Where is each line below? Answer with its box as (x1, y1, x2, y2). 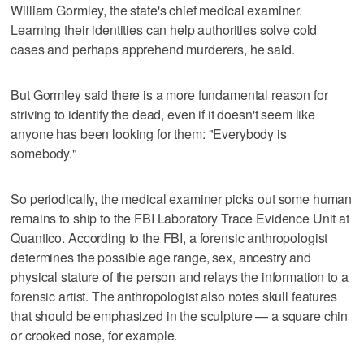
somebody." (11, 143, 77, 162)
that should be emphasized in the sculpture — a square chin (11, 305, 349, 325)
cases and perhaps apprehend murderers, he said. (11, 39, 295, 58)
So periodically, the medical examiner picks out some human (11, 188, 353, 208)
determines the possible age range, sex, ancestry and (11, 247, 312, 266)
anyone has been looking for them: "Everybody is (11, 123, 287, 143)
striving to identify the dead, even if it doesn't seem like (11, 104, 316, 123)
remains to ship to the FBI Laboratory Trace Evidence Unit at (11, 208, 349, 227)
